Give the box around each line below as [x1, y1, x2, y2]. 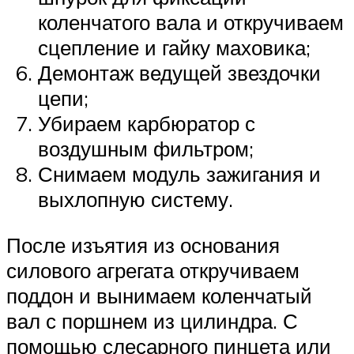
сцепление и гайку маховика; [38, 35, 311, 61]
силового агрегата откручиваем [6, 257, 299, 283]
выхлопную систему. [38, 186, 233, 213]
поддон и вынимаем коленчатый [6, 282, 312, 308]
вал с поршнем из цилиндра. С [6, 307, 298, 333]
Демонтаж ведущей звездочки [38, 60, 321, 86]
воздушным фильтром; [38, 136, 254, 162]
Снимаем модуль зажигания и [38, 161, 321, 187]
